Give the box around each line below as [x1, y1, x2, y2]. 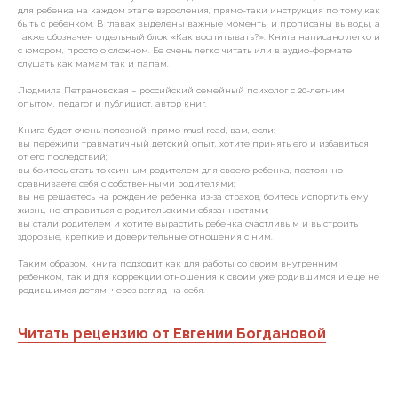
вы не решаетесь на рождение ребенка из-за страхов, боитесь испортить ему [18, 192, 368, 202]
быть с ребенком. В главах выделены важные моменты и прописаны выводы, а [18, 19, 380, 28]
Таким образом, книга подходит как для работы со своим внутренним [18, 259, 338, 268]
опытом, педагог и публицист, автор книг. [18, 99, 207, 108]
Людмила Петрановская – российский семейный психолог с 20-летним [18, 85, 345, 95]
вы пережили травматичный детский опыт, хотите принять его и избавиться [18, 139, 369, 148]
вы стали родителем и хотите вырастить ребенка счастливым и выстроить [18, 219, 358, 228]
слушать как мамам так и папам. [18, 59, 169, 68]
